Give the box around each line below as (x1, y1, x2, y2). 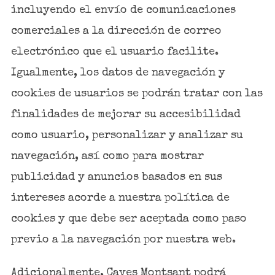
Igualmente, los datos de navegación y (10, 67, 225, 79)
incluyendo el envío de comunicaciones (10, 4, 236, 16)
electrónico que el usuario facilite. (10, 46, 219, 58)
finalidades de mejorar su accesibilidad (10, 109, 241, 120)
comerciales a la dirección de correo (10, 25, 222, 37)
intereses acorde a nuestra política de (10, 192, 230, 204)
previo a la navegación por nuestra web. (10, 234, 236, 246)
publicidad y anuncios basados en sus (10, 171, 222, 183)
